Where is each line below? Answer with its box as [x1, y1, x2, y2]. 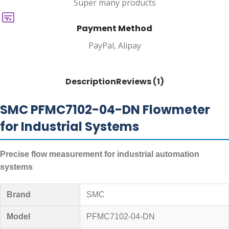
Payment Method [77, 22, 152, 34]
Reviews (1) [116, 75, 164, 87]
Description [65, 75, 116, 87]
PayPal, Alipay [88, 39, 141, 51]
